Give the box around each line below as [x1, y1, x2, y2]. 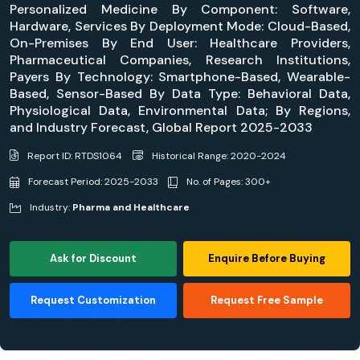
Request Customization [30, 292, 156, 307]
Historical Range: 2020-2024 [149, 149, 286, 162]
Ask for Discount [49, 251, 137, 265]
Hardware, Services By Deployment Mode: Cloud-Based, [10, 18, 350, 35]
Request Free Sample [211, 292, 324, 307]
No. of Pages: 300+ [184, 174, 271, 188]
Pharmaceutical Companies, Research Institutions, [10, 51, 350, 68]
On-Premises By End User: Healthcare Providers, [10, 35, 350, 51]
